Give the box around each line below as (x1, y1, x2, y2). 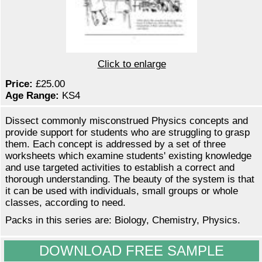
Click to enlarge (97, 58, 166, 70)
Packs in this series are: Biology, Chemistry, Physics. (5, 215, 246, 226)
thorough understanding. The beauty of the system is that (5, 174, 254, 185)
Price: (5, 78, 33, 90)
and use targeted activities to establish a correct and (5, 162, 235, 174)
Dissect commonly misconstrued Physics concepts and (5, 115, 248, 127)
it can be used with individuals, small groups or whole (5, 185, 238, 197)
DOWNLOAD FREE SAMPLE (39, 243, 224, 259)
